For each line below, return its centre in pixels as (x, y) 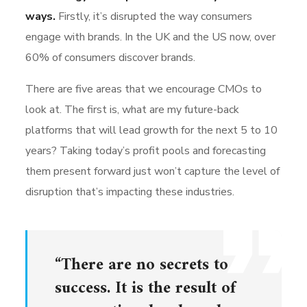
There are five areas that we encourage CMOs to (144, 89)
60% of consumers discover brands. (111, 57)
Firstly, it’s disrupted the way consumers (154, 16)
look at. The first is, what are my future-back (133, 109)
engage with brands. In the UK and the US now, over (151, 37)
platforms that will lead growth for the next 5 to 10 (152, 130)
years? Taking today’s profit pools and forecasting (146, 150)
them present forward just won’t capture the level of (153, 171)
